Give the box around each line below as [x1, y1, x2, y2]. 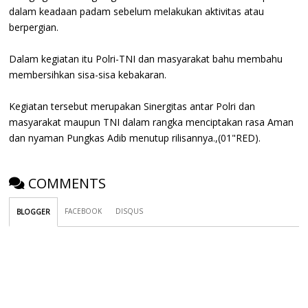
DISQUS [115, 206, 144, 216]
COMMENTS [28, 173, 107, 192]
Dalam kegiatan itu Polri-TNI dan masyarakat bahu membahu [9, 52, 283, 65]
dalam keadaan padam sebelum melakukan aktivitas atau [9, 4, 265, 18]
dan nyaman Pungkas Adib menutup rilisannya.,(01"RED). [9, 131, 261, 144]
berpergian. [9, 20, 59, 34]
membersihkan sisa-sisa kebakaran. [9, 67, 167, 81]
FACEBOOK [65, 206, 102, 216]
